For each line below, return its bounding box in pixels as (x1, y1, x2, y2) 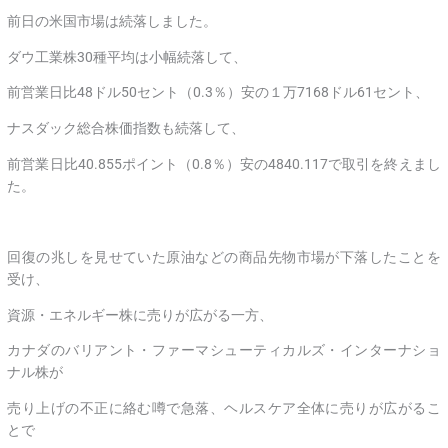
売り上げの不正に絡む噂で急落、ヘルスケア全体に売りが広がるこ (7, 400, 441, 417)
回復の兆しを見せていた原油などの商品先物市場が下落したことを (7, 249, 441, 266)
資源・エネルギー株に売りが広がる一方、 (7, 306, 274, 323)
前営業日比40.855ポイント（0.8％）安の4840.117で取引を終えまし (7, 155, 441, 172)
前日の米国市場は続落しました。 (7, 12, 218, 29)
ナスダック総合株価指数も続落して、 (7, 120, 246, 136)
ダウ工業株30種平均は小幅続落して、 (7, 48, 248, 65)
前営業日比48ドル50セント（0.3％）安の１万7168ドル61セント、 (7, 84, 430, 101)
